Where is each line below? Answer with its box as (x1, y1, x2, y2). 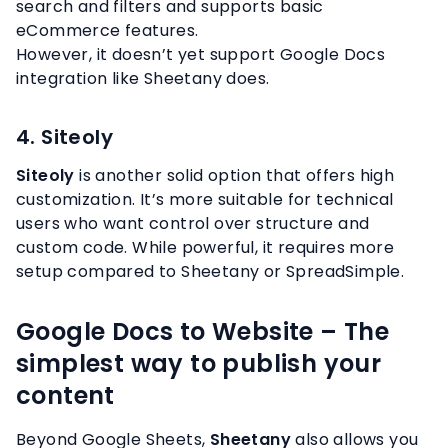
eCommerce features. (16, 19, 199, 43)
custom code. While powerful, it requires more (16, 236, 394, 260)
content (16, 379, 115, 413)
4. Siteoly (16, 123, 113, 152)
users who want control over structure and (16, 212, 370, 236)
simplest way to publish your (16, 347, 382, 381)
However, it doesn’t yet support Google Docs (16, 43, 386, 67)
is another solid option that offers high (74, 164, 395, 188)
